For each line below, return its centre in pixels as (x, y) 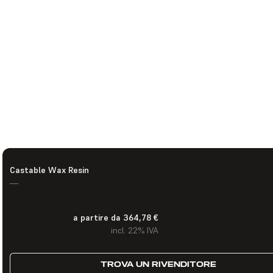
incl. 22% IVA (134, 230)
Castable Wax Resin (49, 170)
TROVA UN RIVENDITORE (158, 264)
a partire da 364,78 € (115, 218)
